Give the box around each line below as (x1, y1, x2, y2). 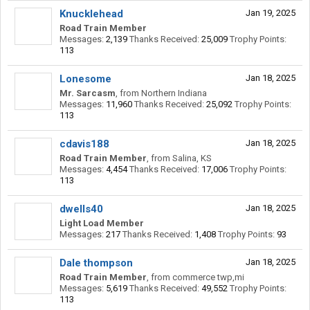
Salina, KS (172, 153, 212, 163)
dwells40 (60, 203, 103, 215)
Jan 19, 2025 (246, 8, 295, 18)
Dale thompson (60, 257, 133, 269)
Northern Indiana (141, 88, 207, 98)
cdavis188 (60, 138, 109, 150)
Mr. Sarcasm (60, 88, 116, 98)
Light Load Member (60, 218, 144, 228)
